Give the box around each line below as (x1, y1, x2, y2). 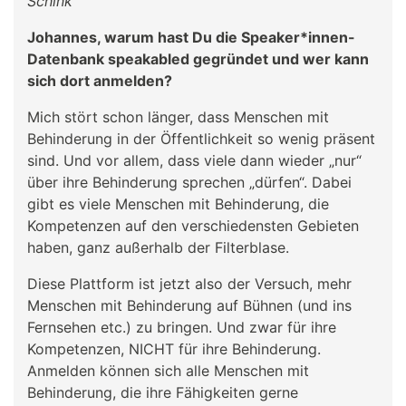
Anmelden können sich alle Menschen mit (27, 361, 309, 380)
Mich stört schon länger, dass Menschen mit (27, 107, 329, 126)
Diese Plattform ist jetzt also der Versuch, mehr (27, 274, 352, 293)
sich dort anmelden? (27, 71, 172, 90)
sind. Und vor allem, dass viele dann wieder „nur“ (27, 150, 362, 169)
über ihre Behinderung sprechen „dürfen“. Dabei (27, 172, 352, 191)
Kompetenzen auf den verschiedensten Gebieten (27, 216, 359, 235)
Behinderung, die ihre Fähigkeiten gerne (27, 382, 298, 401)
